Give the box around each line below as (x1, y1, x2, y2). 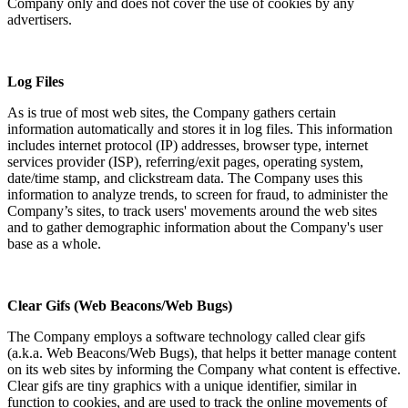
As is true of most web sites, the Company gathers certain (7, 104, 336, 120)
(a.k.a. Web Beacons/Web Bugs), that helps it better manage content (7, 344, 396, 361)
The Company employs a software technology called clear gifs (7, 328, 365, 344)
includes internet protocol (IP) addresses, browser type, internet (7, 137, 368, 153)
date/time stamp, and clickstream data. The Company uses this (7, 169, 362, 186)
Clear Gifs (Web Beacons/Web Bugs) (7, 297, 232, 313)
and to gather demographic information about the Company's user (7, 219, 382, 235)
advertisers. (7, 11, 72, 27)
